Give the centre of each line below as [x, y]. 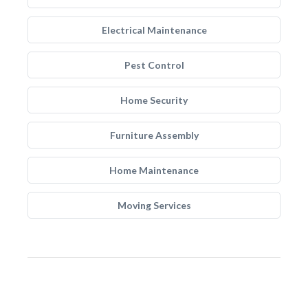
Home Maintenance [154, 170]
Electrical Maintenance [154, 30]
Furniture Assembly [154, 135]
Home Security [154, 100]
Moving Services [154, 205]
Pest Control [154, 65]
